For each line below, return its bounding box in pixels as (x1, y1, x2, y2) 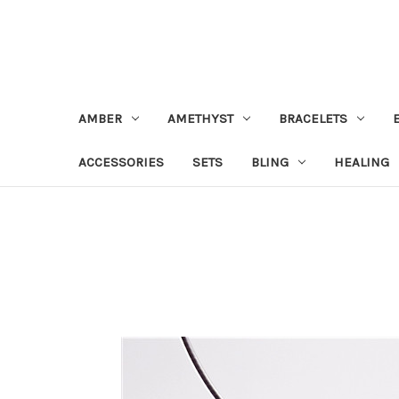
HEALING (333, 153, 389, 170)
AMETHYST (167, 110, 233, 126)
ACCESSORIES (78, 153, 164, 170)
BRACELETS (278, 110, 347, 126)
